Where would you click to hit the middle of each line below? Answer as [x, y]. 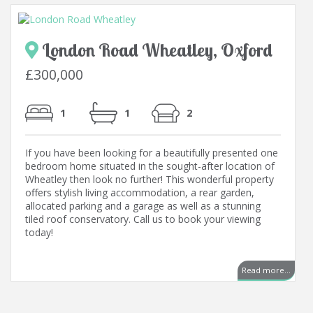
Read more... [266, 270]
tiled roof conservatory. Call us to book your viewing [143, 219]
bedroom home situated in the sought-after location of [150, 166]
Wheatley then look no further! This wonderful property [150, 180]
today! [39, 233]
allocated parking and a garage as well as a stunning [143, 206]
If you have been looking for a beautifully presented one [152, 153]
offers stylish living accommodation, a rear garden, [140, 193]
